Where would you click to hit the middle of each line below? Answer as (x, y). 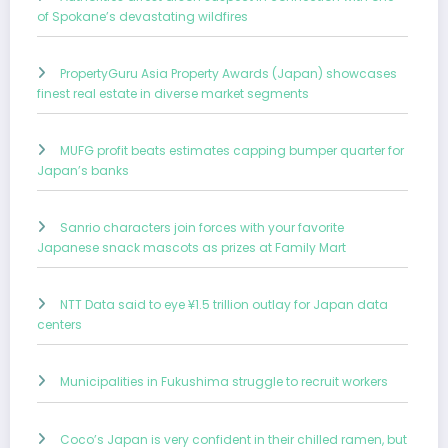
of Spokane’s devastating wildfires (142, 16)
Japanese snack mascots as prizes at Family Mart (191, 247)
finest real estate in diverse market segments (173, 93)
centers (59, 324)
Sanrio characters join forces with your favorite (202, 227)
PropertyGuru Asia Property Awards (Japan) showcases (228, 73)
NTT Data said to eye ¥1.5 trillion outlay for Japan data (224, 304)
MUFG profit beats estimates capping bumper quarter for (232, 150)
